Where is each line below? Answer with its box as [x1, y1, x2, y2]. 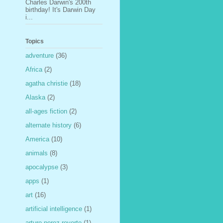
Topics [25, 38, 44, 45]
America [25, 135, 49, 143]
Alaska [25, 93, 45, 101]
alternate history [25, 121, 72, 129]
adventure [25, 51, 54, 59]
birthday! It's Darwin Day [25, 5, 96, 13]
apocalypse [25, 163, 58, 171]
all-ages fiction [25, 107, 67, 115]
